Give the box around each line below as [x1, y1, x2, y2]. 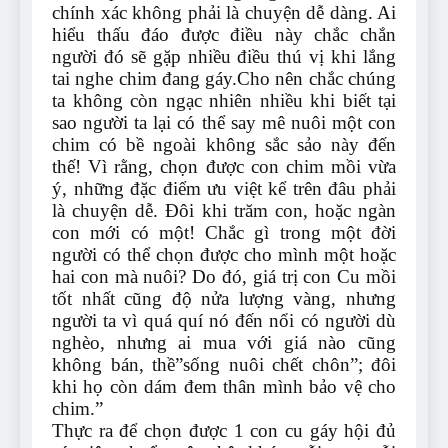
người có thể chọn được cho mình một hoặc [52, 244, 396, 266]
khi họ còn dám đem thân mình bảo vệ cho [52, 376, 396, 398]
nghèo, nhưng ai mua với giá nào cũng [52, 332, 396, 354]
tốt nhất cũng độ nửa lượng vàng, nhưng [52, 288, 396, 310]
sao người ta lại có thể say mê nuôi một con [52, 112, 396, 134]
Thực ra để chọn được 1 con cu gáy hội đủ [52, 420, 396, 442]
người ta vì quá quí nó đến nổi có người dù [52, 310, 396, 332]
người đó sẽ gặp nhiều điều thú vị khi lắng [52, 46, 396, 68]
